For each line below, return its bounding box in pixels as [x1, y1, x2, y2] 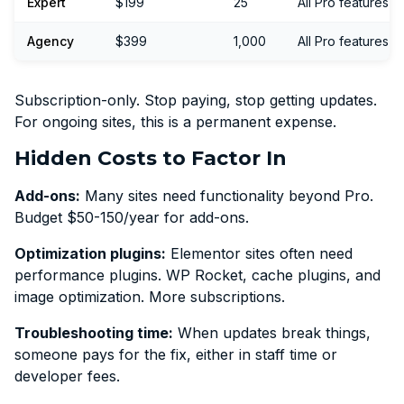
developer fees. [14, 366, 120, 385]
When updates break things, [173, 323, 371, 342]
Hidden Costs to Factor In [14, 145, 287, 170]
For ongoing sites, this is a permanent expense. [14, 112, 336, 131]
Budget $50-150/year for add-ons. [14, 207, 249, 226]
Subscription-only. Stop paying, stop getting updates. [14, 90, 377, 109]
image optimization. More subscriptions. [14, 287, 285, 306]
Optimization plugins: [14, 243, 166, 262]
